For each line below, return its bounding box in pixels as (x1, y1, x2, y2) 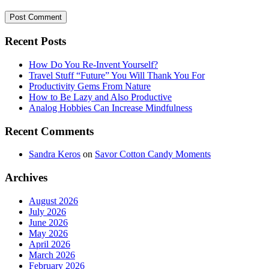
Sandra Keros (29, 149, 80, 160)
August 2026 (29, 195, 78, 206)
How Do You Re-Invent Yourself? (29, 59, 158, 70)
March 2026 (29, 249, 75, 260)
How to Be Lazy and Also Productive (29, 91, 172, 102)
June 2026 (29, 217, 68, 228)
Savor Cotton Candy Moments (95, 149, 211, 160)
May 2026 (29, 228, 68, 238)
